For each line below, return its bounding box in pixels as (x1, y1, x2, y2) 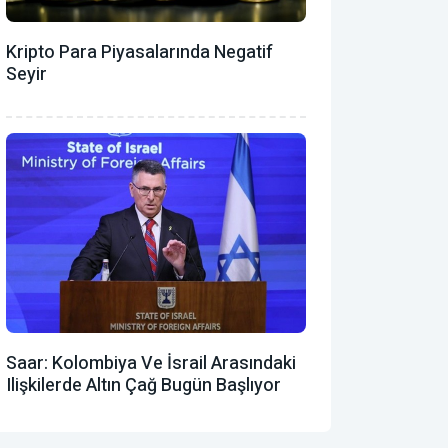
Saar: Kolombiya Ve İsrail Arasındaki (6, 349, 296, 377)
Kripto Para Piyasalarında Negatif (6, 38, 273, 66)
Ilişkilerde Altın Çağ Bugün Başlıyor (6, 371, 281, 399)
